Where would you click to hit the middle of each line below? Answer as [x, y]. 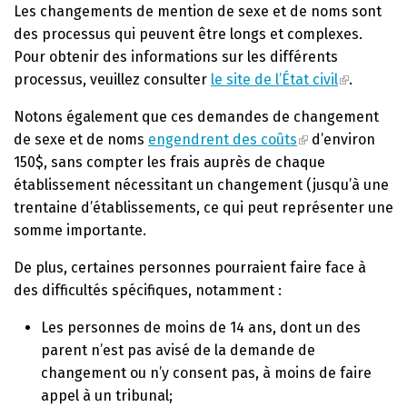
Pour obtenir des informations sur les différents [176, 57]
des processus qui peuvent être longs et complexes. [188, 35]
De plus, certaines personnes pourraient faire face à [190, 268]
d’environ [341, 140]
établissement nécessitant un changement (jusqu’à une [201, 185]
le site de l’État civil [274, 80]
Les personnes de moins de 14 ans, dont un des [201, 328]
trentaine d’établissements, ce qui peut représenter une [203, 208]
